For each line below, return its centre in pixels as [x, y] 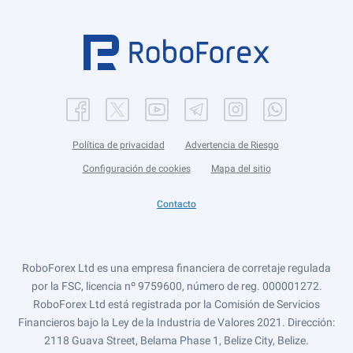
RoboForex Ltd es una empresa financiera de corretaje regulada [176, 268]
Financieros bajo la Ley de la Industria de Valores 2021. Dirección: [176, 322]
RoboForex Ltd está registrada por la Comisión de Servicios [176, 304]
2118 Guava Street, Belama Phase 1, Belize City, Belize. [176, 340]
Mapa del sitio [241, 169]
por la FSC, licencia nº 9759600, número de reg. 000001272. [176, 286]
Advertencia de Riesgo [232, 145]
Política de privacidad [118, 145]
